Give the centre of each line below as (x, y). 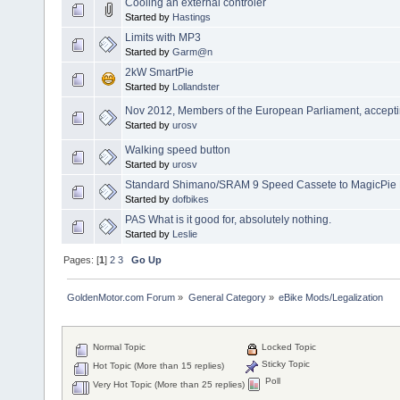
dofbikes (191, 199)
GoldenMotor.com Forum (121, 297)
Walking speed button (178, 150)
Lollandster (196, 86)
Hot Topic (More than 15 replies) (158, 366)
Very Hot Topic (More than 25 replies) (168, 385)
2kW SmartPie (159, 72)
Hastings (192, 17)
